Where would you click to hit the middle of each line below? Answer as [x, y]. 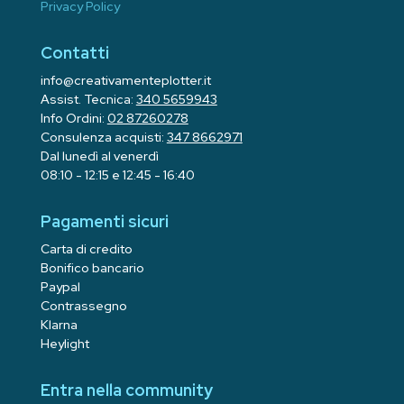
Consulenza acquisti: [103, 137]
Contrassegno [83, 305]
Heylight [64, 343]
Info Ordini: [73, 118]
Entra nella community [126, 390]
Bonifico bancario [92, 267]
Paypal [60, 286]
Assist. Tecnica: [88, 99]
